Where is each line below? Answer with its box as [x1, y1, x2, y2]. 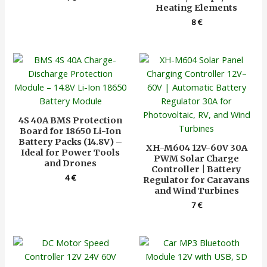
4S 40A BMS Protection [18, 114, 123, 126]
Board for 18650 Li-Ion [20, 125, 122, 136]
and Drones [44, 157, 97, 169]
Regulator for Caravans [143, 174, 250, 185]
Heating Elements [156, 2, 238, 13]
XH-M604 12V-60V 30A [145, 142, 247, 153]
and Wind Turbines [154, 185, 239, 196]
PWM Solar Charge [154, 153, 240, 164]
